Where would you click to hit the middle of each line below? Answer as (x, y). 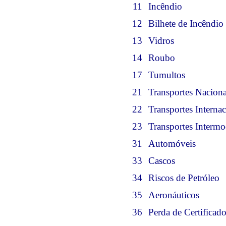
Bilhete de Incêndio (186, 23)
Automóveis (172, 144)
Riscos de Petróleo (184, 178)
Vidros (161, 41)
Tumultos (167, 75)
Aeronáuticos (174, 195)
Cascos (162, 161)
